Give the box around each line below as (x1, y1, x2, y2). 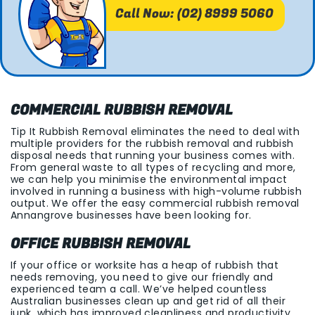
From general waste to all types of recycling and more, (11, 160, 296, 175)
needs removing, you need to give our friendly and (11, 270, 274, 285)
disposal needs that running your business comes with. (11, 148, 295, 163)
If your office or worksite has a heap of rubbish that (11, 258, 279, 273)
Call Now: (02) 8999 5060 (115, 4, 274, 24)
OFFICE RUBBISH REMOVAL (11, 233, 191, 255)
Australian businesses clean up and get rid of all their (11, 294, 286, 309)
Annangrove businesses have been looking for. (11, 208, 252, 223)
